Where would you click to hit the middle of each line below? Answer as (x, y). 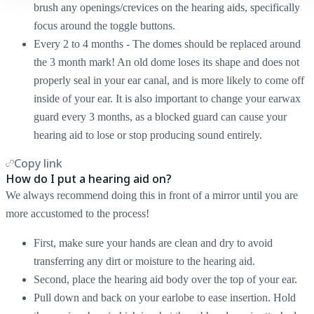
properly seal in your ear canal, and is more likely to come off (169, 80)
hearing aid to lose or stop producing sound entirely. (149, 135)
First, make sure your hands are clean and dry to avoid (153, 243)
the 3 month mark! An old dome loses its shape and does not (166, 62)
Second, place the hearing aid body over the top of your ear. (165, 279)
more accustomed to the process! (79, 213)
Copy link (38, 163)
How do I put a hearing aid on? (89, 178)
